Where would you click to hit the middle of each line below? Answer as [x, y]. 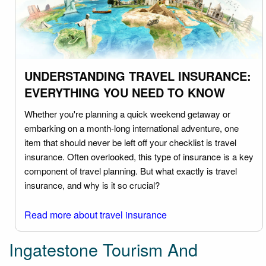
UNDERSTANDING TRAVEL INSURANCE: [138, 75]
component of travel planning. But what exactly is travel [131, 170]
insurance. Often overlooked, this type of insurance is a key [139, 156]
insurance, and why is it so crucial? [92, 185]
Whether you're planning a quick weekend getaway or [127, 113]
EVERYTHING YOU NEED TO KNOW [125, 92]
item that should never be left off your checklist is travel [130, 142]
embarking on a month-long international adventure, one [132, 128]
